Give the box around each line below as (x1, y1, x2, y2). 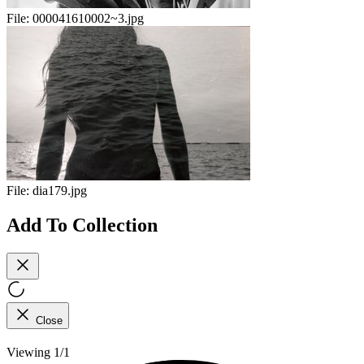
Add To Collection (6, 214, 158, 236)
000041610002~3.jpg (32, 11, 144, 26)
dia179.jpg (32, 184, 87, 198)
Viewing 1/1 (6, 344, 70, 359)
